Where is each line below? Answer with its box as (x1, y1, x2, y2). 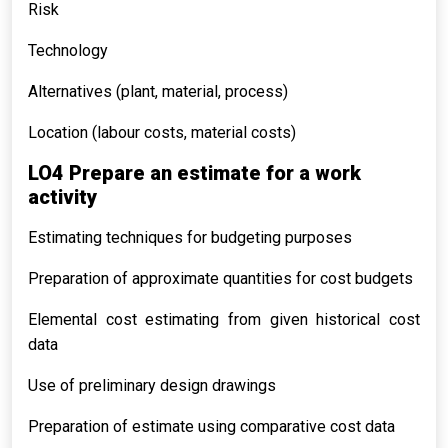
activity (28, 185, 97, 209)
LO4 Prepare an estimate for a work (28, 161, 361, 185)
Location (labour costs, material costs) (28, 123, 296, 142)
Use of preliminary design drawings (28, 376, 276, 395)
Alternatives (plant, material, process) (28, 82, 288, 101)
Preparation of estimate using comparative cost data (28, 417, 395, 436)
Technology (28, 41, 108, 60)
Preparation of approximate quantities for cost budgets (28, 269, 413, 288)
